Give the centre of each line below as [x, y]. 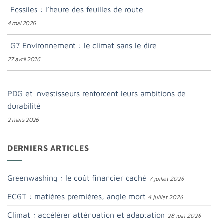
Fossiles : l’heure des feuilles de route [77, 9]
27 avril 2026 [24, 59]
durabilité [24, 106]
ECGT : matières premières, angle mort [76, 196]
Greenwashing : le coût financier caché [77, 177]
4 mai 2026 [21, 23]
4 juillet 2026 [165, 197]
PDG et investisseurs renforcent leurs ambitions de [97, 94]
